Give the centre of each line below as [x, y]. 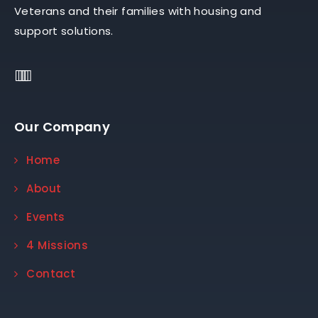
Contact [51, 274]
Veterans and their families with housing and [138, 11]
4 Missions [57, 246]
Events [46, 217]
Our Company [62, 127]
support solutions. [64, 31]
